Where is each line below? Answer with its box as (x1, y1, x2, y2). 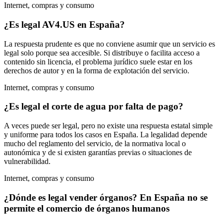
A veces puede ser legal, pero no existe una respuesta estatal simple (4, 121, 213, 130)
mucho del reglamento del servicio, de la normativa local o (4, 139, 186, 148)
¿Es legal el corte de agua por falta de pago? (4, 101, 183, 112)
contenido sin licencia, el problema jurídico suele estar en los (4, 57, 192, 66)
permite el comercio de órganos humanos (4, 203, 169, 214)
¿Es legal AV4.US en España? (4, 19, 125, 30)
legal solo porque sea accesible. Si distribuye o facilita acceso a (4, 48, 200, 57)
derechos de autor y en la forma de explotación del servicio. (4, 66, 189, 75)
